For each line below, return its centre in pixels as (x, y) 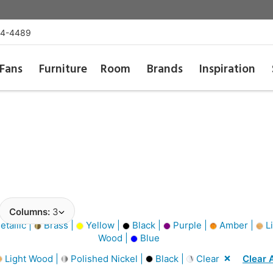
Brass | (59, 225)
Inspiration (228, 69)
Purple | (190, 225)
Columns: (31, 212)
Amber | (236, 225)
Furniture (63, 69)
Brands (165, 69)
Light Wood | (32, 258)
